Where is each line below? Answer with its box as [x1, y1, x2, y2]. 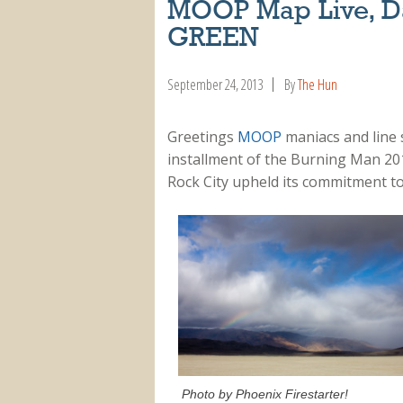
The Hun [297, 74, 337, 94]
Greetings [166, 127, 237, 148]
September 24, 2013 [166, 74, 263, 94]
